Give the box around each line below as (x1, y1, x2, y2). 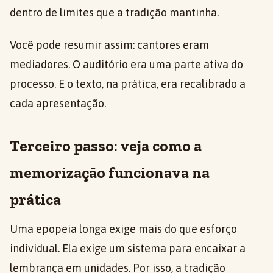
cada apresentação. (10, 97, 106, 110)
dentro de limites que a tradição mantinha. (10, 6, 219, 19)
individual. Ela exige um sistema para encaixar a (10, 242, 246, 255)
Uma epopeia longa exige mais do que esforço (10, 222, 237, 236)
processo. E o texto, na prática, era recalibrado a (10, 77, 246, 91)
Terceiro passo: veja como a (10, 136, 202, 155)
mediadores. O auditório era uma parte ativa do (10, 58, 243, 71)
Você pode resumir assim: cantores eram (10, 38, 209, 52)
